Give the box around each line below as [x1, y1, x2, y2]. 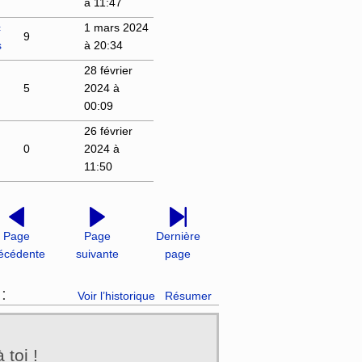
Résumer [165, 289, 213, 303]
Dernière [155, 229, 200, 242]
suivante [75, 246, 119, 260]
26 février [83, 124, 133, 137]
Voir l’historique [77, 289, 155, 303]
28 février [83, 63, 133, 77]
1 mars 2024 [83, 20, 149, 34]
